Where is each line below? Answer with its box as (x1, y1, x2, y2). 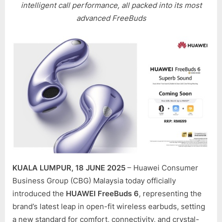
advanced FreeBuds (76, 13, 146, 23)
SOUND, (195, 74, 220, 82)
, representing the (139, 188, 202, 198)
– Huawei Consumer (127, 163, 198, 172)
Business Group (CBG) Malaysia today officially (12, 175, 176, 185)
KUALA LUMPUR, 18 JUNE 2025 (12, 163, 127, 172)
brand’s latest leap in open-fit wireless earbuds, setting (12, 201, 205, 211)
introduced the (12, 188, 66, 198)
